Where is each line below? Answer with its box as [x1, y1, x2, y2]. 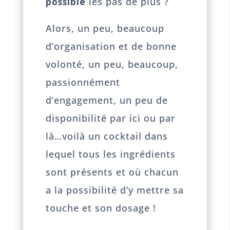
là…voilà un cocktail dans [46, 130, 168, 143]
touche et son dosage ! [46, 202, 157, 215]
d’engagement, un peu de [46, 94, 168, 107]
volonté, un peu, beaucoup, [46, 58, 179, 71]
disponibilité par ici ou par [46, 112, 176, 125]
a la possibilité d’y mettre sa [46, 184, 184, 197]
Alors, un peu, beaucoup [46, 22, 165, 35]
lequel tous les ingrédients [46, 148, 176, 161]
